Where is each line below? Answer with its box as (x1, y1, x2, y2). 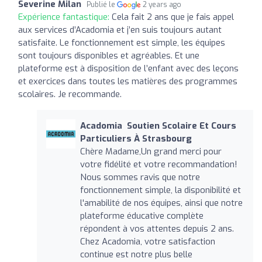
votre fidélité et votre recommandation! (80, 158, 237, 170)
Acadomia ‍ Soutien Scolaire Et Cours (80, 119, 236, 132)
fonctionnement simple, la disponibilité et (80, 184, 241, 196)
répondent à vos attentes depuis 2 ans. (80, 222, 234, 235)
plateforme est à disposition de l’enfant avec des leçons (18, 62, 239, 74)
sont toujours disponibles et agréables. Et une (18, 49, 199, 61)
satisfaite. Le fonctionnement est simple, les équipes (18, 36, 225, 49)
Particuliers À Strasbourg (80, 132, 192, 144)
